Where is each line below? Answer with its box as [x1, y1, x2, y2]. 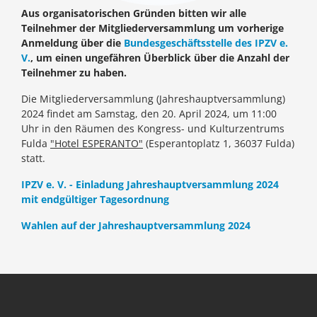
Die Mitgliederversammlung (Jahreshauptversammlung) [21, 92, 285, 106]
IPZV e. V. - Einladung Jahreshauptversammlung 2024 [21, 178, 279, 192]
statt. [21, 151, 45, 166]
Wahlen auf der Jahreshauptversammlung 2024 [21, 219, 250, 233]
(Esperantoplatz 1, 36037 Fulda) [143, 137, 294, 151]
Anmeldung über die [21, 36, 124, 50]
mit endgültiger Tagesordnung [21, 192, 169, 207]
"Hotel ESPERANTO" [50, 137, 143, 151]
